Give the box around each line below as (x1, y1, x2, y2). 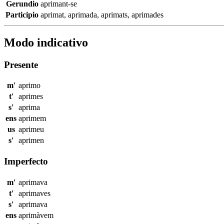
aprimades (131, 10, 163, 19)
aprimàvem (18, 210, 53, 219)
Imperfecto (4, 156, 48, 167)
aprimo (18, 81, 40, 90)
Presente (4, 59, 38, 70)
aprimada (68, 10, 97, 19)
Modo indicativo (4, 35, 88, 49)
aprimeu (18, 125, 44, 134)
